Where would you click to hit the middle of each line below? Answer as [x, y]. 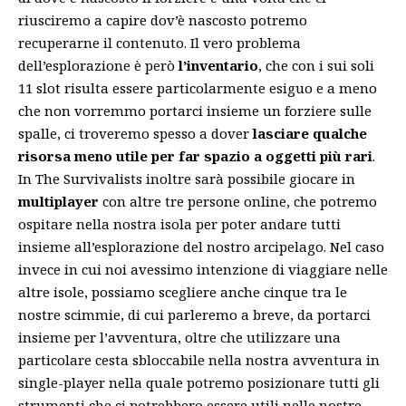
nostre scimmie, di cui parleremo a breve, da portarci [194, 315]
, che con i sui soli [316, 66]
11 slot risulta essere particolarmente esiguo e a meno [198, 88]
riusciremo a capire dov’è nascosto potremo [163, 20]
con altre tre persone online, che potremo [238, 202]
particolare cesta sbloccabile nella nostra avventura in [199, 360]
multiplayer [58, 202]
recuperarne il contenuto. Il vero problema [159, 43]
